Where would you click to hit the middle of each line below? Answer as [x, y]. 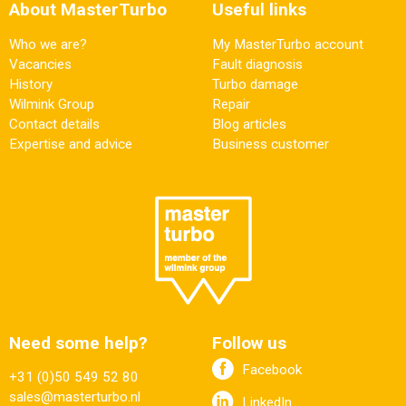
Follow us [249, 343]
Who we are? [48, 44]
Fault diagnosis [257, 64]
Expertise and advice [71, 144]
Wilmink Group [52, 104]
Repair [231, 104]
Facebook [272, 369]
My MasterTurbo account [288, 44]
